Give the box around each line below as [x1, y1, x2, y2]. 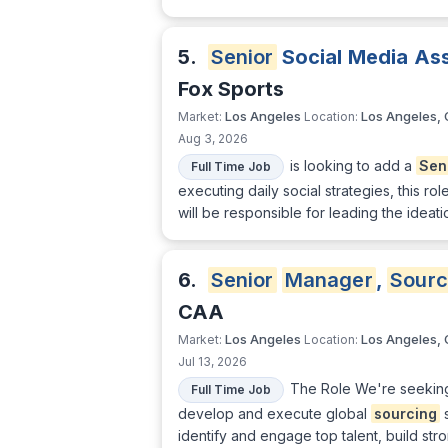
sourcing [374, 405, 437, 423]
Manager [284, 268, 373, 293]
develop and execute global [178, 405, 371, 423]
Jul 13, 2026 [178, 354, 247, 370]
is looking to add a [290, 157, 416, 174]
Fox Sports [178, 77, 284, 102]
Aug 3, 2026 [178, 131, 248, 147]
